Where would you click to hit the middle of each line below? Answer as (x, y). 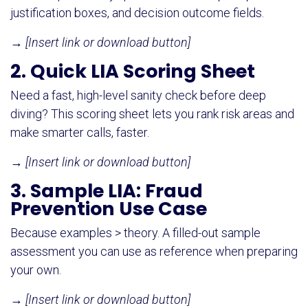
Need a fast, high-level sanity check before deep (138, 95)
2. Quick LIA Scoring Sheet (133, 71)
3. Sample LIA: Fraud (107, 190)
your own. (36, 269)
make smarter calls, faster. (80, 132)
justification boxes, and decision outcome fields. (137, 12)
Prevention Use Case (109, 208)
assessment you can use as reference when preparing (154, 251)
